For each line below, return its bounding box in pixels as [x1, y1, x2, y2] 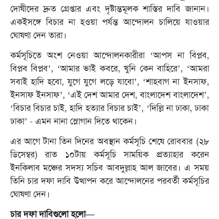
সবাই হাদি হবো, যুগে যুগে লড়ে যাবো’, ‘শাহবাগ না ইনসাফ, [10, 76, 209, 88]
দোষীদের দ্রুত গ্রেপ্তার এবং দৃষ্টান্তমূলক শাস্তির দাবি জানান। [10, 3, 209, 15]
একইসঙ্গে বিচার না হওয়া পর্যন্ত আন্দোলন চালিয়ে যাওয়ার [10, 16, 209, 28]
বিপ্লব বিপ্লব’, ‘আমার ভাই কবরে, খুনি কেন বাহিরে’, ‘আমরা [10, 63, 209, 75]
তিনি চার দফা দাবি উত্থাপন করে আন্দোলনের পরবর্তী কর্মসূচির [10, 175, 209, 187]
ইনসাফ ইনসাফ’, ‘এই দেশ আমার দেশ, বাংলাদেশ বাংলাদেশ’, [10, 89, 209, 101]
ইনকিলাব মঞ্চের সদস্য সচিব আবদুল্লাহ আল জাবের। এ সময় [10, 162, 209, 174]
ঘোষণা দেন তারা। [10, 29, 66, 42]
